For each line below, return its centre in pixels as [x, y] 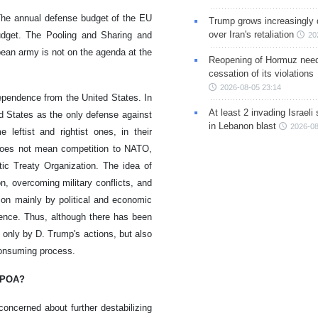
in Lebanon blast [242, 126]
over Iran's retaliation [251, 35]
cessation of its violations [261, 74]
